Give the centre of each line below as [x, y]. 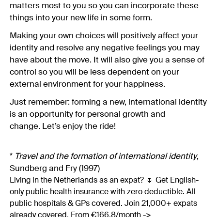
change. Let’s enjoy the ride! [63, 126]
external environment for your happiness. [87, 84]
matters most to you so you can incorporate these [104, 6]
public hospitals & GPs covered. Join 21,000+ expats [103, 204]
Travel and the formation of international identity [106, 156]
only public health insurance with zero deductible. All [103, 192]
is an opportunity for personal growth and [87, 114]
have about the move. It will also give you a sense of [107, 60]
